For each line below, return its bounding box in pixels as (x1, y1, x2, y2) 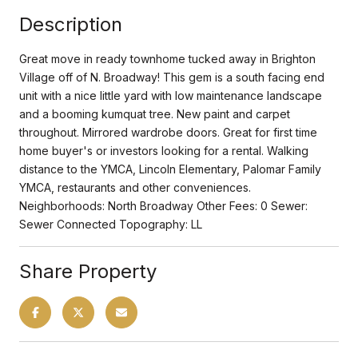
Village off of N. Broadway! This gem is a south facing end (19, 70, 324, 84)
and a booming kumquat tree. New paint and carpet (19, 106, 290, 121)
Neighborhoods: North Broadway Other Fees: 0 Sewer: (19, 198, 308, 213)
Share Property (19, 259, 157, 283)
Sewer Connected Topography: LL (19, 217, 202, 231)
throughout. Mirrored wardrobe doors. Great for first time (19, 125, 317, 139)
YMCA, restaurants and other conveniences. (19, 180, 251, 194)
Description (19, 12, 122, 36)
